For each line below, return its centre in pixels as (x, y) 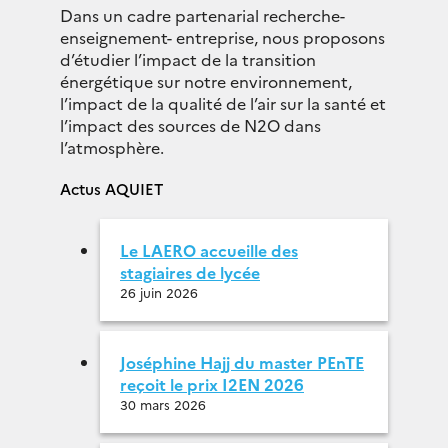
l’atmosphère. (112, 147)
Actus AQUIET (111, 188)
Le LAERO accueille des (209, 250)
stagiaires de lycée (190, 272)
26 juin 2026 (159, 292)
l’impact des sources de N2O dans (190, 125)
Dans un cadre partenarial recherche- (202, 15)
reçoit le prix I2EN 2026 (212, 384)
